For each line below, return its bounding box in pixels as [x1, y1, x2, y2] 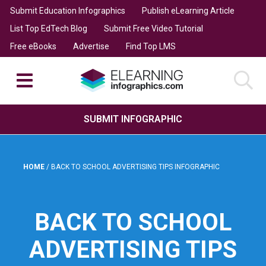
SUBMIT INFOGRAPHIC [84, 113, 182, 125]
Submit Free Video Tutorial [103, 23, 203, 33]
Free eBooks [9, 41, 56, 51]
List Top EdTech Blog [9, 23, 87, 33]
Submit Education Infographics [9, 5, 125, 15]
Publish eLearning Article [141, 5, 235, 15]
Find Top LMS [125, 41, 176, 51]
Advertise [72, 41, 109, 51]
